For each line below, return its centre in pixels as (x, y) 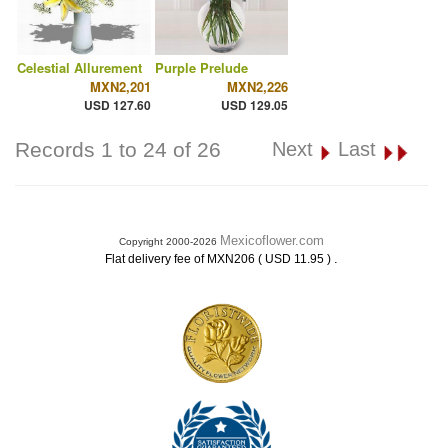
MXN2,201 (120, 87)
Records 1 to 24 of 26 (118, 150)
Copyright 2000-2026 (169, 241)
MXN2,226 (258, 87)
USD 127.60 (117, 105)
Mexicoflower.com (272, 240)
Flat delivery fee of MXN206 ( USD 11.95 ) (219, 259)
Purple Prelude (201, 68)
